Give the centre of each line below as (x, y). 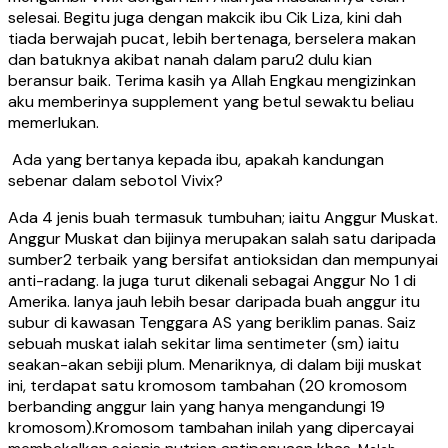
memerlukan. (53, 122)
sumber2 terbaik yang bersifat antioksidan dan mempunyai (223, 259)
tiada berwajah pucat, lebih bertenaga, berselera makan (212, 38)
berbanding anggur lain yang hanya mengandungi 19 (196, 406)
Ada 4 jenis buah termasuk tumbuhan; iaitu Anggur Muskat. (223, 217)
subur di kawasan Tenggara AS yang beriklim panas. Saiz (212, 322)
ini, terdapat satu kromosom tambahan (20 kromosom (207, 385)
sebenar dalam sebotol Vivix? (115, 180)
